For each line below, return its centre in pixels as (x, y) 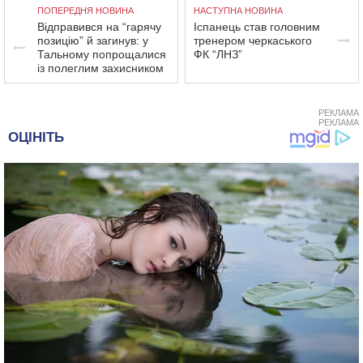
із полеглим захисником (100, 68)
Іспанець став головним (257, 27)
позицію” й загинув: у (93, 41)
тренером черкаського (253, 41)
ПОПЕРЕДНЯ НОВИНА (85, 11)
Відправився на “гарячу (99, 27)
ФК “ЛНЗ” (218, 54)
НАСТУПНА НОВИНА (239, 11)
